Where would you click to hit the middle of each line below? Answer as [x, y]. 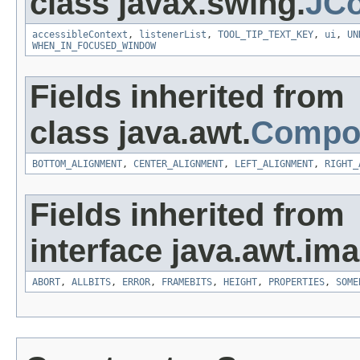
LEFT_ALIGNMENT [274, 164]
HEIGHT [240, 282]
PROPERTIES [297, 282]
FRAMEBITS [187, 282]
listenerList [173, 35]
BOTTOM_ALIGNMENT [77, 164]
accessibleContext [80, 35]
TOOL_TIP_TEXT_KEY [266, 35]
